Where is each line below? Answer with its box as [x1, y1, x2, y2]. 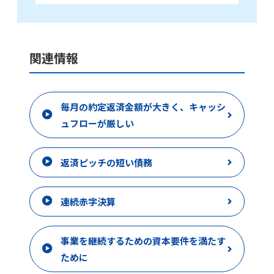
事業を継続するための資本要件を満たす [61, 234, 226, 247]
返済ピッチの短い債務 [61, 155, 152, 169]
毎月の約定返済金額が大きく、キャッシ [61, 100, 226, 113]
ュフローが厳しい [61, 116, 134, 130]
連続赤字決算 [61, 194, 116, 208]
